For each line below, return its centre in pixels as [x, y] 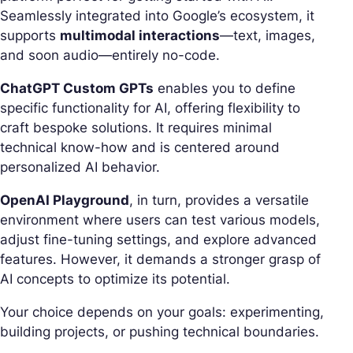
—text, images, [268, 35]
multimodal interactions [140, 35]
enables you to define [225, 88]
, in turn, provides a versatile [219, 200]
